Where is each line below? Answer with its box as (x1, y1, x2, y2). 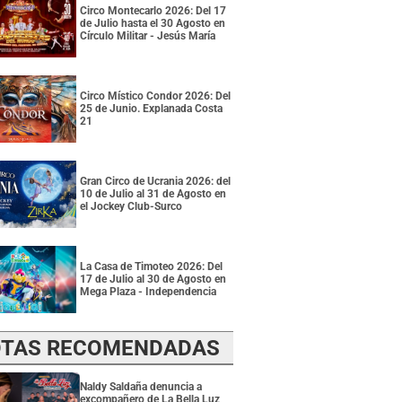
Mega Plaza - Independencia (80, 285, 216, 299)
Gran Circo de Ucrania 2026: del (80, 175, 231, 188)
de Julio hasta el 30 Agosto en (80, 17, 225, 31)
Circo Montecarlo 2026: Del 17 (80, 4, 226, 18)
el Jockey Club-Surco (80, 200, 182, 214)
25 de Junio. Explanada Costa (80, 102, 223, 116)
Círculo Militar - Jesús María (80, 30, 215, 43)
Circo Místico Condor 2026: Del (80, 90, 231, 103)
